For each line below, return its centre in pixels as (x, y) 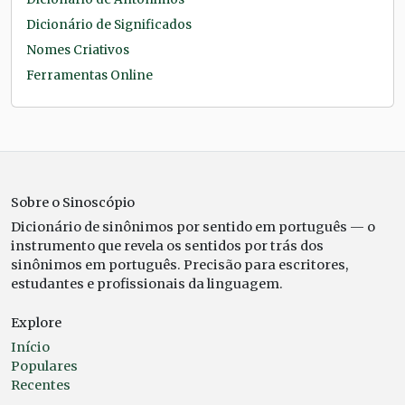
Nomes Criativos (78, 51)
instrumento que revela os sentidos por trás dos (167, 246)
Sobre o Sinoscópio (73, 203)
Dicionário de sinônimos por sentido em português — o (193, 227)
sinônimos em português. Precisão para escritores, (179, 265)
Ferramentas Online (89, 76)
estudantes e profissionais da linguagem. (147, 284)
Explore (36, 323)
